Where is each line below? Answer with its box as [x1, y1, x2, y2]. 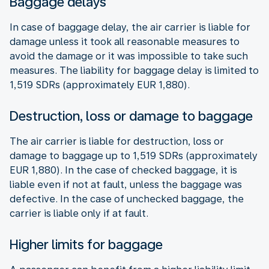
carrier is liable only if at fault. [10, 207, 148, 219]
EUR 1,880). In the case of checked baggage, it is [10, 164, 237, 176]
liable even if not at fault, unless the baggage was [10, 178, 242, 190]
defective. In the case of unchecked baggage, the [10, 193, 244, 205]
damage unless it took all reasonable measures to [10, 35, 240, 47]
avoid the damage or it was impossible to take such [10, 50, 248, 62]
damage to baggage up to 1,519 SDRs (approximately [10, 150, 258, 162]
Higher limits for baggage [10, 236, 163, 252]
